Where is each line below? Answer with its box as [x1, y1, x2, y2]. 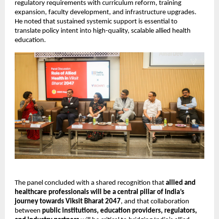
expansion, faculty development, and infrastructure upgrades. [15, 8, 197, 16]
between [15, 207, 42, 215]
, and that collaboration [121, 198, 189, 206]
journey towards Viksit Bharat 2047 [15, 198, 121, 206]
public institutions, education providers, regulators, [42, 207, 197, 215]
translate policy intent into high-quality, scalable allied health [15, 27, 191, 35]
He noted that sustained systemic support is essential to [15, 18, 177, 25]
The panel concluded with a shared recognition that [15, 179, 166, 187]
